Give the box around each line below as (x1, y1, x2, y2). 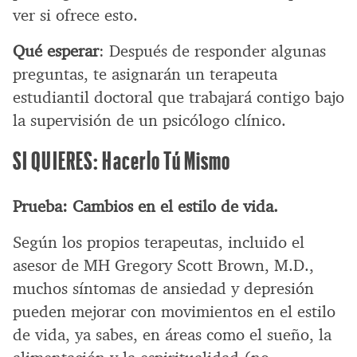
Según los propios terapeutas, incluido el (13, 231, 304, 253)
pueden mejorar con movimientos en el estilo (13, 300, 335, 322)
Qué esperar (13, 40, 99, 61)
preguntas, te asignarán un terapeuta (13, 63, 277, 84)
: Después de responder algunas (99, 40, 326, 61)
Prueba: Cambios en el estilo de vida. (13, 195, 278, 217)
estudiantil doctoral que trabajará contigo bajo (13, 86, 344, 108)
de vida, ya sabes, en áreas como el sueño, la (13, 324, 331, 345)
